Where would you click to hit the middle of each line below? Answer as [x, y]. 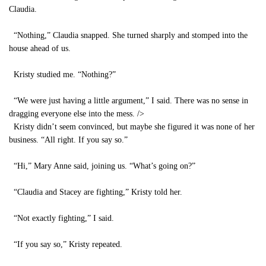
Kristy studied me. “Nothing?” [62, 75]
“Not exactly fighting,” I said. [61, 218]
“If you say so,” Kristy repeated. [66, 244]
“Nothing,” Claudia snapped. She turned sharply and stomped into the [128, 35]
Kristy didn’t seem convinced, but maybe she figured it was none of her [132, 127]
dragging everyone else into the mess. [72, 114]
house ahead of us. [40, 48]
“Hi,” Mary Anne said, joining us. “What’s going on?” [102, 166]
